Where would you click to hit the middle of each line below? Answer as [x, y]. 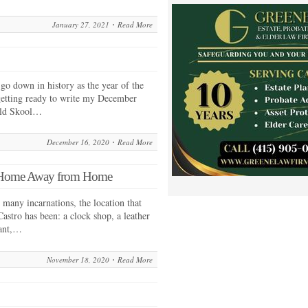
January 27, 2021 [81, 24]
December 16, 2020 [78, 142]
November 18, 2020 [78, 260]
